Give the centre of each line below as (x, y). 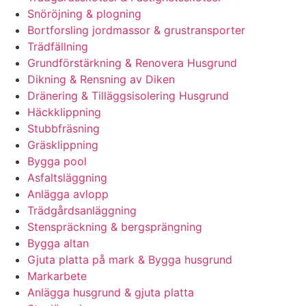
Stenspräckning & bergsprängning (115, 227)
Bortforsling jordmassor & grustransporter (136, 30)
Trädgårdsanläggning (82, 211)
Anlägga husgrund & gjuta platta (111, 293)
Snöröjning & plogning (84, 14)
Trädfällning (58, 47)
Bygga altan (58, 244)
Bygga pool (57, 162)
